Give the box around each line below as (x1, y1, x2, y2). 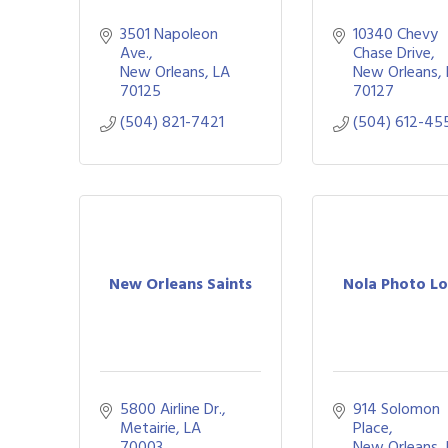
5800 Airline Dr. (120, 396, 222, 422)
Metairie (120, 415, 176, 441)
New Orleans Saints (109, 270, 253, 297)
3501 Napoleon (120, 21, 218, 47)
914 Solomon (353, 396, 441, 422)
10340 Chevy (353, 21, 439, 47)
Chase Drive (353, 40, 432, 66)
